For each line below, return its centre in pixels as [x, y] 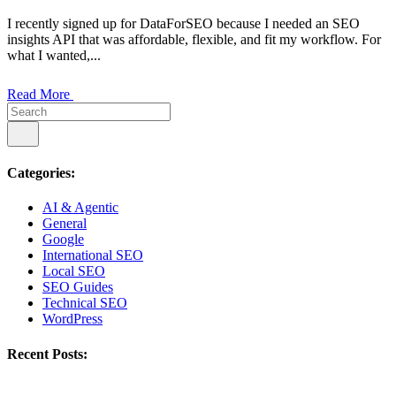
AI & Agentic [80, 208]
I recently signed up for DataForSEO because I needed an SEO [183, 23]
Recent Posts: [47, 354]
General [65, 224]
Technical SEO [85, 303]
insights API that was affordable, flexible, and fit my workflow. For [194, 39]
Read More [40, 94]
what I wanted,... [54, 55]
